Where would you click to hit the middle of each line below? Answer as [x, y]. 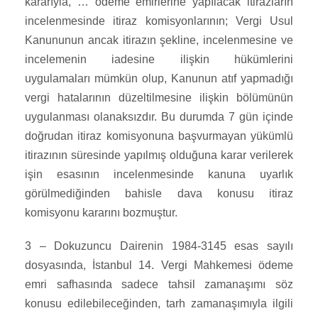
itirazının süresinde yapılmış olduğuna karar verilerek [159, 155]
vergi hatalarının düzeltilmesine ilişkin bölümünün [159, 98]
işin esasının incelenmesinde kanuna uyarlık [159, 175]
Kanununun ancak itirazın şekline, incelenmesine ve [159, 40]
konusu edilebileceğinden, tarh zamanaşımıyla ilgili [159, 304]
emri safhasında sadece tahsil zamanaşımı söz [159, 285]
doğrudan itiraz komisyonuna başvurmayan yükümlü [159, 136]
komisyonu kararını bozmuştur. [101, 213]
